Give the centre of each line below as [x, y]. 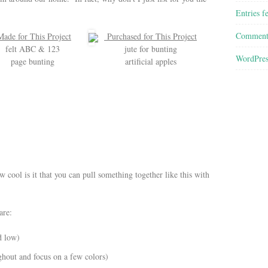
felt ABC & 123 [32, 49]
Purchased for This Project [151, 36]
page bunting [32, 61]
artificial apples [150, 61]
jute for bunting [150, 49]
